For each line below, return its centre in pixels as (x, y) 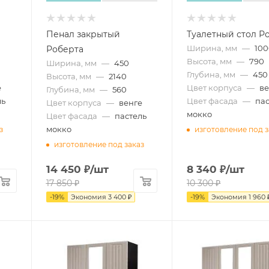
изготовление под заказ (99, 145)
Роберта (65, 50)
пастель (130, 116)
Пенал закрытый (83, 35)
